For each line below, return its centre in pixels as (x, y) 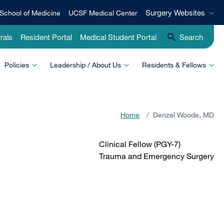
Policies (17, 65)
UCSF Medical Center (103, 13)
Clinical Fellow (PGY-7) (140, 144)
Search (191, 37)
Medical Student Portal (118, 37)
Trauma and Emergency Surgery (156, 156)
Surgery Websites (175, 12)
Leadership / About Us (85, 65)
